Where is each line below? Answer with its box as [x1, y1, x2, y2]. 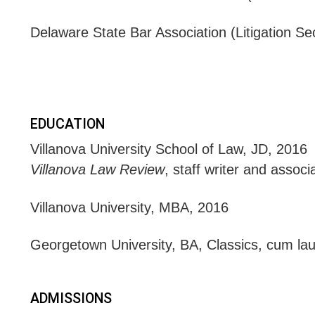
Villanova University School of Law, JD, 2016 [30, 141, 307, 157]
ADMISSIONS [30, 290, 112, 307]
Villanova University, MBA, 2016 [30, 199, 229, 215]
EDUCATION [30, 116, 105, 133]
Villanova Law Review [30, 162, 165, 178]
